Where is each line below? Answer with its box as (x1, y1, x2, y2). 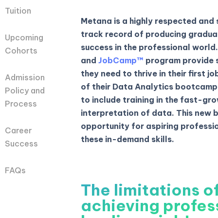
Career (5, 126, 32, 136)
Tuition (5, 6, 31, 16)
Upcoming (5, 33, 43, 43)
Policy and (5, 86, 45, 96)
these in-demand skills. (81, 134, 174, 144)
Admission (5, 73, 45, 83)
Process (5, 99, 37, 109)
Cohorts (5, 46, 37, 56)
